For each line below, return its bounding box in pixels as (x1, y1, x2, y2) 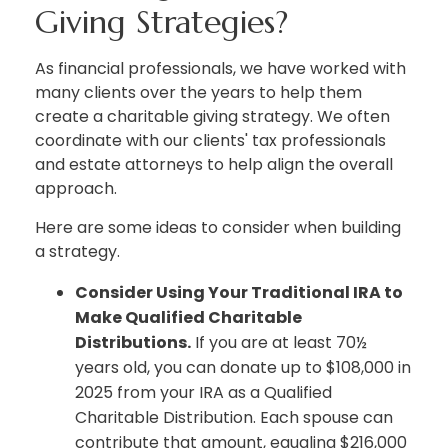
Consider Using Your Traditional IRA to (75, 281, 403, 305)
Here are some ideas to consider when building (35, 216, 401, 240)
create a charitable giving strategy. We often (35, 105, 390, 129)
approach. (35, 177, 117, 201)
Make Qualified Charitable (75, 306, 302, 330)
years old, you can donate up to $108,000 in (75, 356, 411, 380)
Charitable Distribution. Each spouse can (75, 406, 393, 430)
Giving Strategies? (35, 2, 288, 43)
